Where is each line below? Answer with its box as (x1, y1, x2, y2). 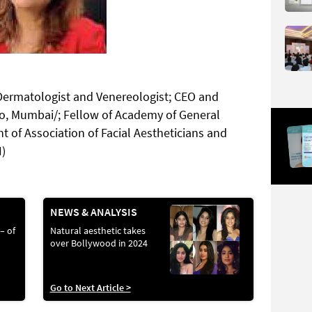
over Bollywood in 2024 (49, 237, 148, 249)
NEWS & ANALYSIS (49, 205, 137, 219)
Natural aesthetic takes (49, 224, 146, 237)
